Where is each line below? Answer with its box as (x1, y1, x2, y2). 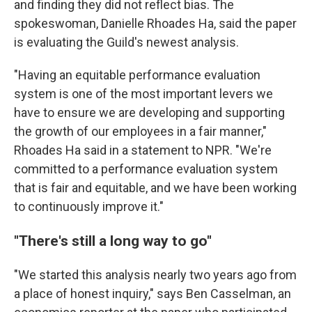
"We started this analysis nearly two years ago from (14, 267, 297, 282)
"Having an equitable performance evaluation (14, 68, 260, 82)
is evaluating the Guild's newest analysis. (14, 35, 239, 49)
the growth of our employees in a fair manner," (14, 124, 267, 139)
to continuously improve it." (14, 199, 164, 214)
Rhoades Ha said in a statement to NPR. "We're (14, 143, 272, 157)
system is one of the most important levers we (14, 86, 273, 101)
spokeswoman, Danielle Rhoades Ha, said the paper (14, 16, 297, 31)
